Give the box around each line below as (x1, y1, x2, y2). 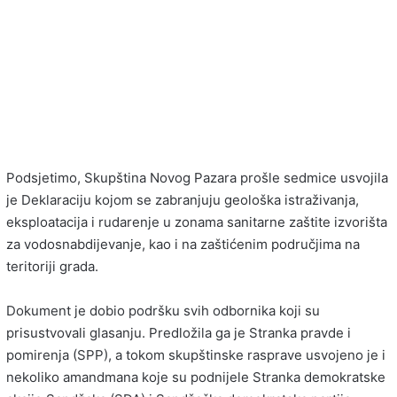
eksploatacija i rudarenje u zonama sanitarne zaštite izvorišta (6, 214, 387, 231)
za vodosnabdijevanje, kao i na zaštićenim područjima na (6, 236, 360, 253)
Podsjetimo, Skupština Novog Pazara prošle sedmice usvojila (6, 169, 388, 187)
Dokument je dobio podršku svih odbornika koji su (6, 302, 320, 320)
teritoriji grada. (6, 258, 98, 276)
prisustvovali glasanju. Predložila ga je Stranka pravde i (6, 324, 351, 342)
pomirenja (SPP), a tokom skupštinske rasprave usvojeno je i (6, 346, 385, 364)
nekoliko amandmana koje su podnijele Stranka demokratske (6, 369, 385, 386)
